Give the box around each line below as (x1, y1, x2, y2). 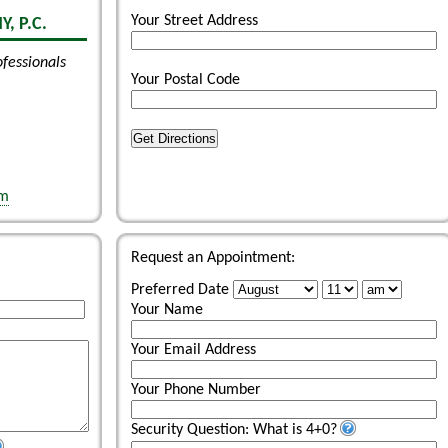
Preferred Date (131, 282, 229, 298)
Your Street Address (131, 13, 258, 29)
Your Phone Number (131, 382, 261, 398)
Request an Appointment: (131, 250, 295, 266)
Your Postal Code (131, 72, 240, 88)
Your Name (131, 302, 203, 318)
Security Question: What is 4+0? (131, 422, 337, 438)
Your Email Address (131, 342, 256, 358)
